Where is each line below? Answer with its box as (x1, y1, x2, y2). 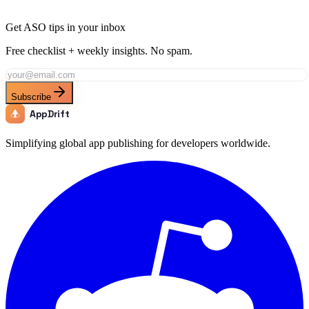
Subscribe (11, 92, 51, 103)
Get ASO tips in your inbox (6, 21, 126, 34)
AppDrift (30, 108, 70, 121)
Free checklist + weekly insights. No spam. (6, 45, 192, 57)
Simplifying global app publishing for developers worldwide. (6, 137, 270, 150)
